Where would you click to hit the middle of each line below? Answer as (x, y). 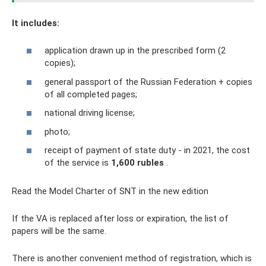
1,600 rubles (137, 163)
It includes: (36, 23)
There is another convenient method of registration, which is (132, 258)
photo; (57, 132)
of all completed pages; (91, 94)
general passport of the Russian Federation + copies (148, 82)
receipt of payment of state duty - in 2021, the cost (147, 150)
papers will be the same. (59, 231)
